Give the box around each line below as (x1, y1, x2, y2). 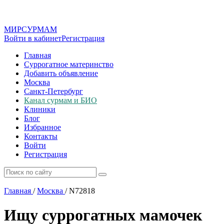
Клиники (24, 105, 55, 113)
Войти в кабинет (4, 34, 61, 42)
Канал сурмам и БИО (24, 96, 97, 104)
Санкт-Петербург (24, 87, 83, 95)
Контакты (24, 132, 57, 140)
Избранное (24, 123, 61, 131)
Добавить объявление (24, 69, 98, 77)
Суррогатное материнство (24, 60, 113, 68)
